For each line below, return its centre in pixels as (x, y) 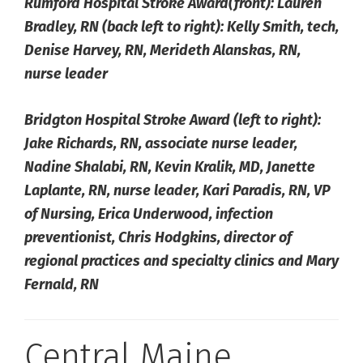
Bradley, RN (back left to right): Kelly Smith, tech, (181, 27)
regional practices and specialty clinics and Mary (181, 261)
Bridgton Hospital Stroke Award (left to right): (173, 120)
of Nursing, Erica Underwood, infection (149, 214)
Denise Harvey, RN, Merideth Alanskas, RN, (162, 51)
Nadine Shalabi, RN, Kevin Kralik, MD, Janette (170, 167)
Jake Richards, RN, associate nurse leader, (161, 144)
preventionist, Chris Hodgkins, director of (158, 238)
